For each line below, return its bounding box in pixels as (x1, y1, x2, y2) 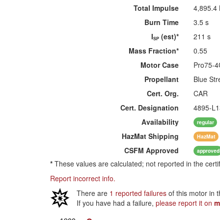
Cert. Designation (120, 103, 179, 112)
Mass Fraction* (129, 46, 179, 55)
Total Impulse (134, 3, 179, 13)
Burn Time (144, 17, 179, 27)
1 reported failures (110, 188, 166, 198)
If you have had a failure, (77, 198, 156, 208)
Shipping (146, 131, 179, 141)
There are (77, 188, 110, 198)
